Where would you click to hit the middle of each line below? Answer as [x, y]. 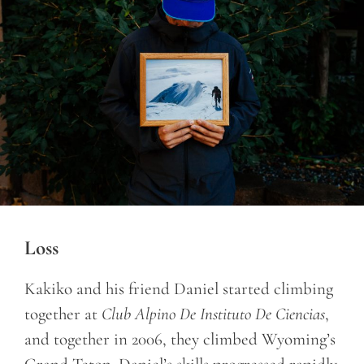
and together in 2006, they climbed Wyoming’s [180, 339]
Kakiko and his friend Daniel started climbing [179, 288]
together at [63, 314]
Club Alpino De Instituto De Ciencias [213, 314]
